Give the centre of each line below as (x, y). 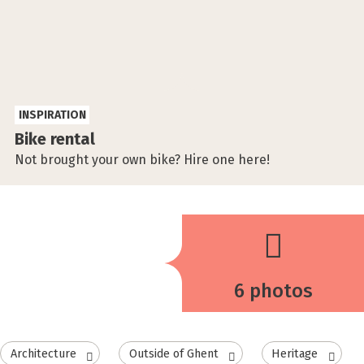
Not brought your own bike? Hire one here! (142, 159)
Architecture (43, 353)
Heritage (295, 353)
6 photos (273, 290)
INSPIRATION (52, 115)
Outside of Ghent (173, 353)
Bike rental (55, 139)
